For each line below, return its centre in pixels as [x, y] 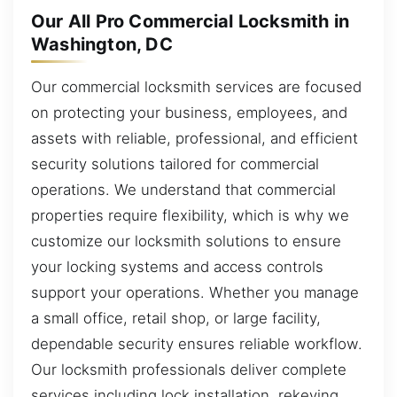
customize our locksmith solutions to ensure [186, 241]
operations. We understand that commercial [183, 189]
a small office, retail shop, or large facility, [176, 318]
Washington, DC [102, 44]
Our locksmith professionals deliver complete [189, 369]
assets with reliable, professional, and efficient [195, 138]
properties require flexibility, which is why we [190, 215]
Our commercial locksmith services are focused [196, 86]
